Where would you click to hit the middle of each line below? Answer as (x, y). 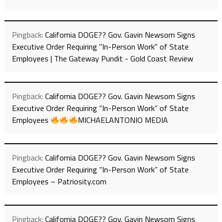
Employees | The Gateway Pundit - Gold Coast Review (102, 59)
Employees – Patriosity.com (59, 182)
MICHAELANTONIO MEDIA (123, 120)
